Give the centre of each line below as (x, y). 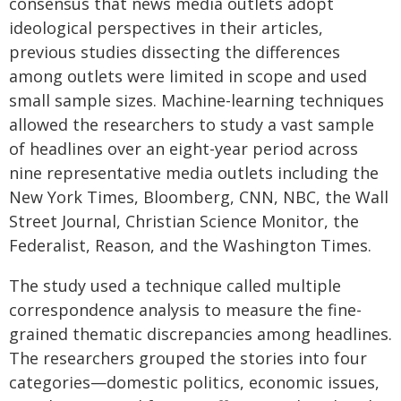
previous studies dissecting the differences (175, 52)
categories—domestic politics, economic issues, (194, 382)
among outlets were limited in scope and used (188, 76)
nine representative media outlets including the (194, 173)
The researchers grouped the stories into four (188, 358)
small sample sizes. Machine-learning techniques (196, 100)
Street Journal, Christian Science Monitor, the (184, 221)
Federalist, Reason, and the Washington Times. (190, 245)
